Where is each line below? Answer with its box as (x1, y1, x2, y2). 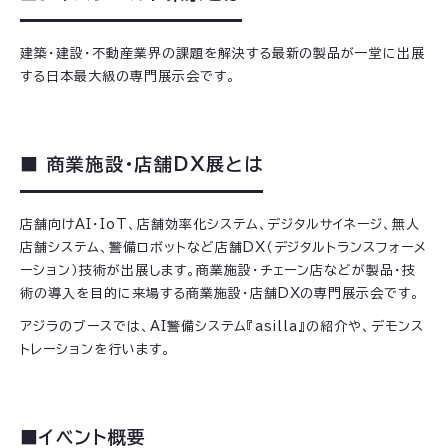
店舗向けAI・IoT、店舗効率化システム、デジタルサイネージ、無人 (20, 218, 421, 231)
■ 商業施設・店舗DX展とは (20, 155, 263, 173)
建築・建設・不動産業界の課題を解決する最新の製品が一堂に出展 (20, 47, 426, 60)
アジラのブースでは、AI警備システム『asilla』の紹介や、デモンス (20, 320, 425, 333)
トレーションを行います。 (20, 343, 171, 356)
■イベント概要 (20, 428, 147, 446)
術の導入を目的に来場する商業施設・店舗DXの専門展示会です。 (20, 287, 421, 300)
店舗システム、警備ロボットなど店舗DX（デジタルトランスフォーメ (20, 241, 428, 254)
